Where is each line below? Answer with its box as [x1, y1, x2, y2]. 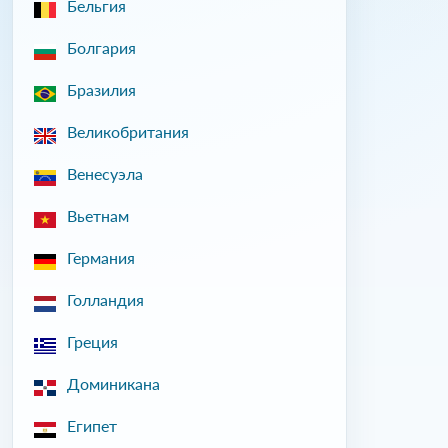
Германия [67, 248, 135, 267]
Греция [67, 332, 118, 351]
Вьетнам [67, 206, 129, 225]
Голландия [67, 290, 144, 309]
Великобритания [67, 122, 189, 141]
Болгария [67, 38, 136, 57]
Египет [67, 416, 117, 435]
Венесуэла [67, 164, 143, 183]
